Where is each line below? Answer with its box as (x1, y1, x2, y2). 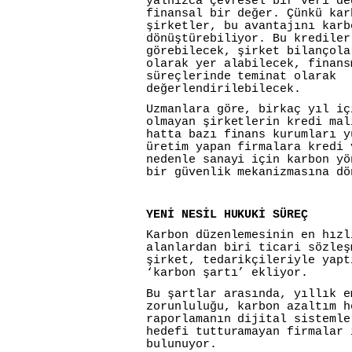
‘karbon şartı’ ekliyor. (146, 266, 309, 280)
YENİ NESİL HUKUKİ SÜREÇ (146, 207, 309, 222)
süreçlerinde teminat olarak (146, 69, 336, 83)
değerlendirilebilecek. (146, 82, 309, 96)
